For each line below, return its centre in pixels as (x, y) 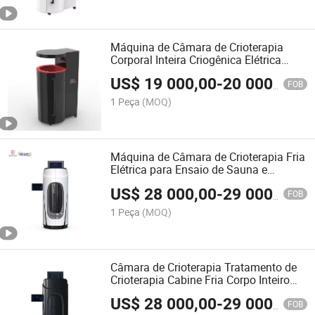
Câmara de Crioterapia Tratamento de (204, 267)
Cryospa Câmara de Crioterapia (188, 292)
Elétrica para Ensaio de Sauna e (189, 170)
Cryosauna (137, 73)
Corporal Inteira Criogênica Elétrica (196, 60)
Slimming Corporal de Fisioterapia (195, 182)
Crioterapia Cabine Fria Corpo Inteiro (200, 279)
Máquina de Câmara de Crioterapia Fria (208, 157)
